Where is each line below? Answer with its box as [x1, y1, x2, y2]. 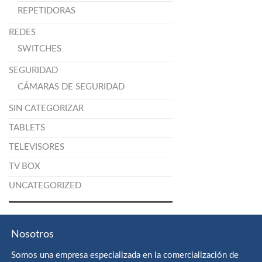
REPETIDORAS [18, 6, 75, 16]
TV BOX [9, 162, 40, 171]
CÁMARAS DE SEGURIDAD [18, 82, 125, 92]
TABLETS [9, 123, 45, 133]
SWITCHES [18, 44, 61, 54]
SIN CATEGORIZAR [9, 104, 84, 113]
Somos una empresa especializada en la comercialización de [11, 251, 239, 260]
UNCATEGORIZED [9, 181, 81, 191]
